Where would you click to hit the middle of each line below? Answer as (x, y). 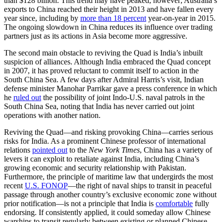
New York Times (114, 150)
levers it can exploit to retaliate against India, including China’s (102, 159)
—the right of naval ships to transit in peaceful (140, 185)
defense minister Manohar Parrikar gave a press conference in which (111, 88)
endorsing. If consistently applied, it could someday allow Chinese (107, 212)
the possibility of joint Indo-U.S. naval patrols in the (123, 97)
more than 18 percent (113, 18)
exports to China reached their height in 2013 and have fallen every (109, 9)
